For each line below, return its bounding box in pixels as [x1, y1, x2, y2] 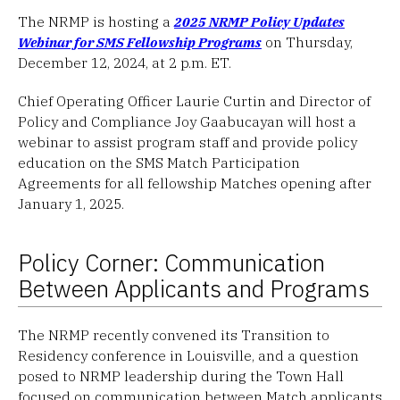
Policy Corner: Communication [18, 246, 325, 278]
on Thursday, [262, 32, 353, 51]
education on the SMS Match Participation [18, 153, 300, 171]
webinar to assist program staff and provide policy [18, 132, 357, 151]
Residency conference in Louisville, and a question [18, 346, 359, 364]
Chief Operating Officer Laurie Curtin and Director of [18, 91, 371, 110]
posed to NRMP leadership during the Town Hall [18, 366, 344, 385]
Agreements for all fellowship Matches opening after [18, 173, 371, 192]
